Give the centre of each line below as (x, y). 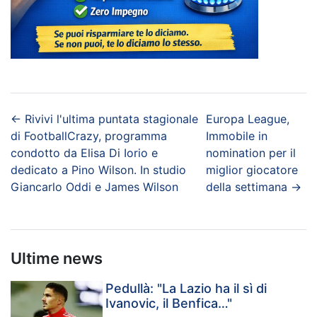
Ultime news (57, 258)
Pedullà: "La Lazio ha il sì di (186, 288)
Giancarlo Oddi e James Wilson (94, 186)
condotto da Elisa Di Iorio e (84, 152)
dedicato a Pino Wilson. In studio (98, 169)
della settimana (246, 186)
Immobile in (236, 136)
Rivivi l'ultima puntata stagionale (111, 119)
